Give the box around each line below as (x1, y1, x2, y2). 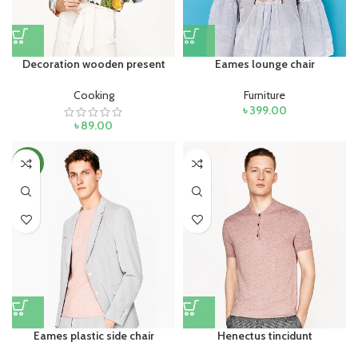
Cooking (73, 88, 114, 103)
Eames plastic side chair (33, 328, 154, 343)
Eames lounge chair (214, 57, 315, 72)
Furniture (244, 88, 285, 103)
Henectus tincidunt (217, 328, 312, 343)
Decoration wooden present (22, 57, 165, 72)
